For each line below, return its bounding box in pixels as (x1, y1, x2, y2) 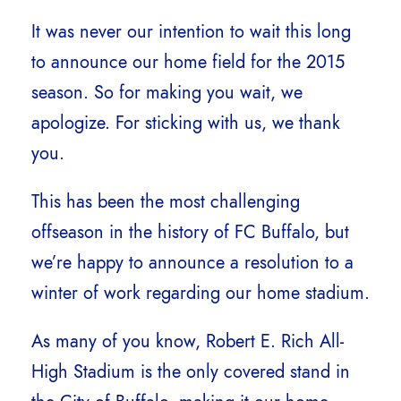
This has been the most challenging (31, 188, 300, 214)
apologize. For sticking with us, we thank (31, 109, 340, 135)
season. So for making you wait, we (31, 79, 303, 105)
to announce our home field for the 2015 (31, 48, 345, 74)
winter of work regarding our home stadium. (31, 279, 370, 305)
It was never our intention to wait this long (31, 18, 351, 44)
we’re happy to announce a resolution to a (31, 249, 354, 275)
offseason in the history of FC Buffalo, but (31, 218, 349, 244)
